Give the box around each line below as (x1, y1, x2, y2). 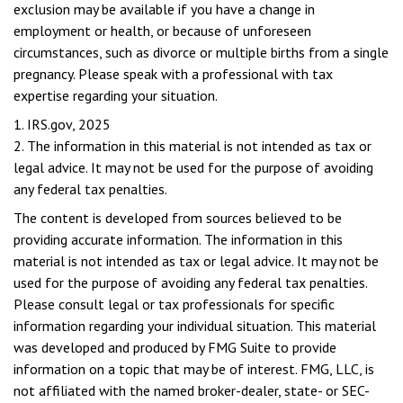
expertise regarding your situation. (13, 86, 218, 104)
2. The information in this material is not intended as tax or (13, 137, 372, 155)
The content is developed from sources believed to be (13, 209, 342, 227)
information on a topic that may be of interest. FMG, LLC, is (13, 360, 374, 378)
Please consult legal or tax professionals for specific (13, 295, 335, 313)
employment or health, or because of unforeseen (13, 22, 311, 40)
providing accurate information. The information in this (13, 230, 343, 248)
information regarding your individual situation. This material (13, 317, 376, 335)
